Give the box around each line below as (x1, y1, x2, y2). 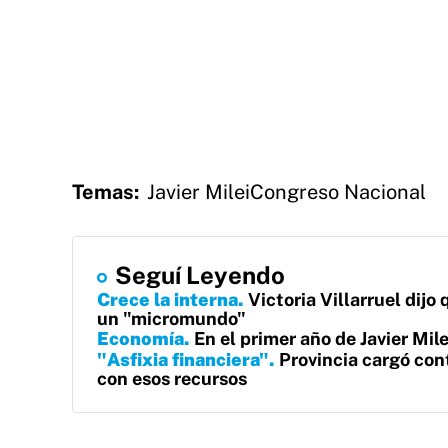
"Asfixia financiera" (97, 349, 269, 370)
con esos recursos (97, 368, 247, 389)
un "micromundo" (97, 308, 246, 329)
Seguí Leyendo (115, 261, 285, 289)
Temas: (72, 180, 139, 204)
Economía (97, 328, 184, 349)
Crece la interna (97, 289, 238, 310)
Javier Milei (147, 180, 250, 204)
